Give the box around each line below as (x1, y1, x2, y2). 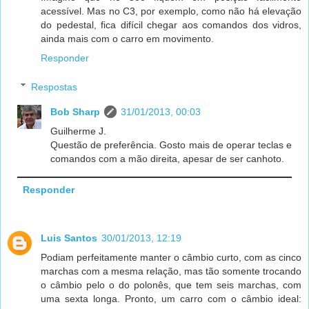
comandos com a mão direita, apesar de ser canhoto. (50, 152, 285, 164)
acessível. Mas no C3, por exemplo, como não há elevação (41, 6, 301, 17)
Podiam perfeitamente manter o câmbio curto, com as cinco (41, 251, 301, 263)
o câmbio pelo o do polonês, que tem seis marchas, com (41, 279, 301, 290)
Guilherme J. (50, 125, 107, 137)
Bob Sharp (50, 106, 101, 117)
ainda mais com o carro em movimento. (41, 33, 214, 45)
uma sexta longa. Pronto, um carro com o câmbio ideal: (41, 292, 301, 304)
